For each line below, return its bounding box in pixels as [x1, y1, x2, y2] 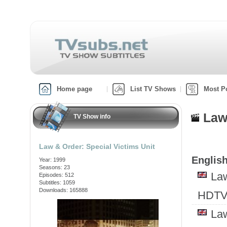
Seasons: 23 [39, 164, 70, 170]
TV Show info [73, 113, 110, 120]
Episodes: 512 [39, 172, 74, 178]
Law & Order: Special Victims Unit [39, 142, 155, 150]
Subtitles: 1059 [39, 179, 75, 185]
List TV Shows [130, 85, 176, 93]
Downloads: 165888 [39, 187, 88, 193]
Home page [57, 85, 92, 93]
